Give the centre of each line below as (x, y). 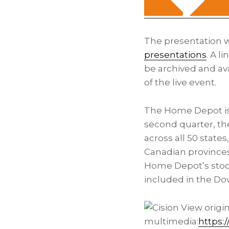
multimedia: (171, 221)
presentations (175, 55)
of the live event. (180, 82)
